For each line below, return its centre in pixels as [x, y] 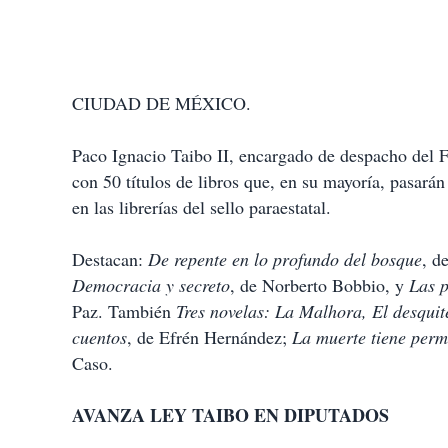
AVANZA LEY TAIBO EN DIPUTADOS [230, 415]
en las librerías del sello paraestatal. [201, 207]
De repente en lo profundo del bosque [285, 259]
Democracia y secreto [151, 285]
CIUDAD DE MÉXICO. [161, 103]
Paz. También [124, 311]
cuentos [99, 337]
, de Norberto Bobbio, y [319, 285]
